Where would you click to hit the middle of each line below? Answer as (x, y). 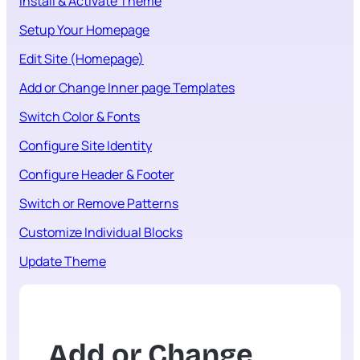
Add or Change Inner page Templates (127, 88)
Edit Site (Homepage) (82, 59)
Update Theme (63, 262)
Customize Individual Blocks (101, 233)
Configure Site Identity (86, 146)
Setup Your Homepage (84, 29)
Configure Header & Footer (97, 175)
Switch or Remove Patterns (99, 204)
